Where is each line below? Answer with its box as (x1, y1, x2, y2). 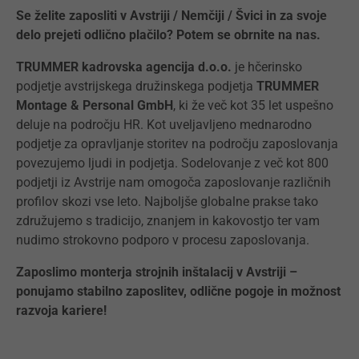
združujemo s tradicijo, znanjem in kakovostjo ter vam (16, 213, 320, 228)
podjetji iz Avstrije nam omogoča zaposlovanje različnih (16, 175, 331, 190)
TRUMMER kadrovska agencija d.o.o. (16, 59, 232, 75)
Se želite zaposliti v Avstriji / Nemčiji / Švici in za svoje (16, 8, 327, 23)
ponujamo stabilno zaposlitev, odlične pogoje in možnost (16, 284, 341, 299)
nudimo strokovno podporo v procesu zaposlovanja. (16, 232, 309, 248)
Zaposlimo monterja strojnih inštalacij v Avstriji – (16, 264, 297, 280)
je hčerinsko (232, 59, 302, 75)
